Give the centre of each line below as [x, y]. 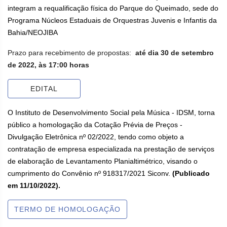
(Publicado [191, 173]
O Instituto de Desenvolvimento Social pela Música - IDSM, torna [111, 112]
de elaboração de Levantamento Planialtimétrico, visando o [103, 161]
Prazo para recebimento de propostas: [71, 53]
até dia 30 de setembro [175, 53]
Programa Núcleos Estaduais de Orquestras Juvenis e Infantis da [112, 20]
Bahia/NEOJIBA [33, 32]
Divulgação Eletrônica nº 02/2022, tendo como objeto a [96, 137]
